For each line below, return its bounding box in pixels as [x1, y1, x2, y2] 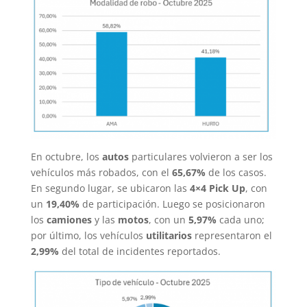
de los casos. [205, 166, 267, 179]
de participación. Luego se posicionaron [82, 197, 265, 210]
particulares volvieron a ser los [131, 150, 273, 163]
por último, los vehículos [30, 229, 146, 242]
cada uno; [216, 213, 265, 226]
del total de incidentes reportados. [58, 245, 221, 258]
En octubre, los [30, 150, 102, 163]
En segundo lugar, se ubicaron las [30, 182, 190, 195]
